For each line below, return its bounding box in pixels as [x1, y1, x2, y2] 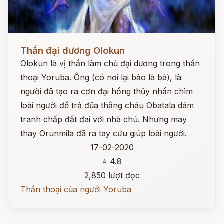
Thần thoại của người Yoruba [20, 184, 131, 194]
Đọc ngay [8, 38, 45, 48]
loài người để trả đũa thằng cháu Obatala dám [20, 100, 194, 110]
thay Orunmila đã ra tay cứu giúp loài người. [20, 128, 187, 138]
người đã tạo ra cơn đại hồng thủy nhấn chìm [20, 86, 193, 96]
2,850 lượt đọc [84, 170, 140, 180]
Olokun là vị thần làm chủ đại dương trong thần [20, 58, 200, 68]
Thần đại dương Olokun [20, 45, 125, 56]
